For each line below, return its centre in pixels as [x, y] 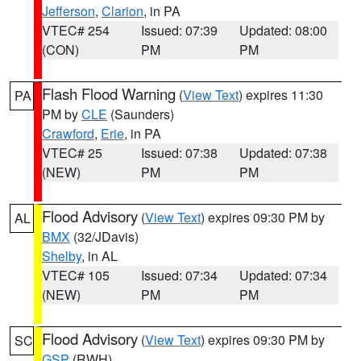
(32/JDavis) [104, 237]
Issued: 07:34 [179, 275]
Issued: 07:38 [179, 153]
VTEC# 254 [76, 30]
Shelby [62, 256]
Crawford [68, 133]
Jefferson [68, 11]
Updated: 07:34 [284, 275]
